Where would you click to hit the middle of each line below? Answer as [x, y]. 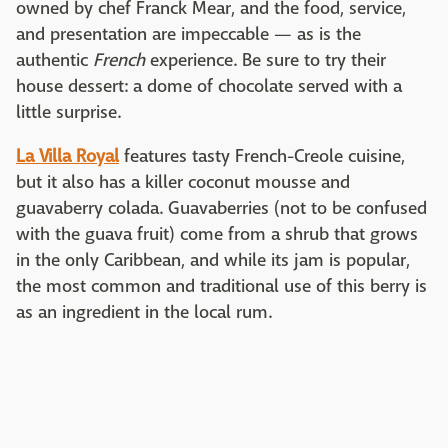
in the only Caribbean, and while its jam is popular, [213, 261]
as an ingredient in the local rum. [144, 313]
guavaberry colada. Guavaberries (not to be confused [221, 209]
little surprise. [68, 113]
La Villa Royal [67, 157]
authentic [54, 61]
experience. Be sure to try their [265, 61]
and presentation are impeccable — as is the [188, 35]
